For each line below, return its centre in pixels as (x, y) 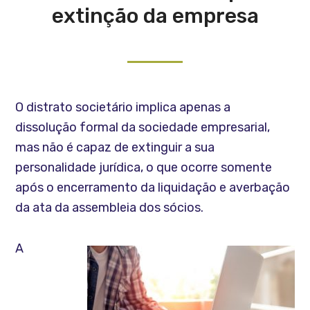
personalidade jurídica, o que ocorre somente (144, 167)
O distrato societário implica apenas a (123, 107)
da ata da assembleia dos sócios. (110, 207)
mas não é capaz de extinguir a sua (115, 147)
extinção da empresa (155, 16)
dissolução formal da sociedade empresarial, (143, 127)
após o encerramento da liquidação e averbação (153, 187)
